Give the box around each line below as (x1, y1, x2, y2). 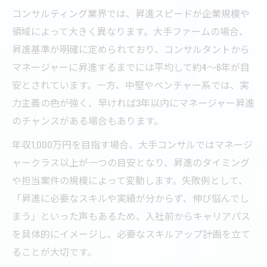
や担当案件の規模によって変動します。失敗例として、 (12, 172, 248, 187)
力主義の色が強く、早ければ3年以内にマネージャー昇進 (12, 95, 254, 110)
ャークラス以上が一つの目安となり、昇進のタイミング (12, 154, 250, 169)
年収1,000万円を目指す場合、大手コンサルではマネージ (12, 136, 253, 151)
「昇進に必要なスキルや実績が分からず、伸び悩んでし (12, 190, 249, 205)
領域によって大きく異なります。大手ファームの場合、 (12, 23, 249, 38)
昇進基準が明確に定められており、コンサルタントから (12, 41, 250, 56)
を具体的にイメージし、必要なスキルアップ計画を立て (12, 226, 250, 241)
